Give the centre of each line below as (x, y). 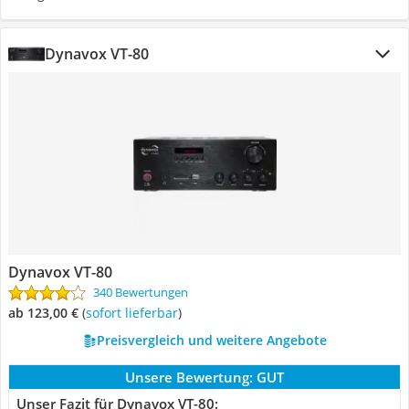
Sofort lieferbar (135, 313)
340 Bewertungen (141, 292)
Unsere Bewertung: (189, 377)
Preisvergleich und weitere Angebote (211, 340)
